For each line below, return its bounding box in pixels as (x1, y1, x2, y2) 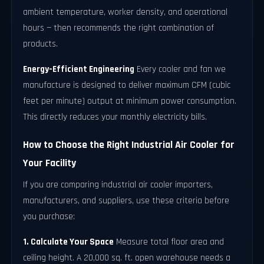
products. (23, 38, 58, 50)
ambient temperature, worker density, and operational (23, 6, 228, 18)
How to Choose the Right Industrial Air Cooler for (23, 138, 235, 152)
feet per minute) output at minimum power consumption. (23, 95, 237, 107)
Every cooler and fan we (134, 64, 226, 75)
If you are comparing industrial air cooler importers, (23, 179, 213, 190)
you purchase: (23, 210, 75, 222)
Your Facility (23, 157, 77, 170)
